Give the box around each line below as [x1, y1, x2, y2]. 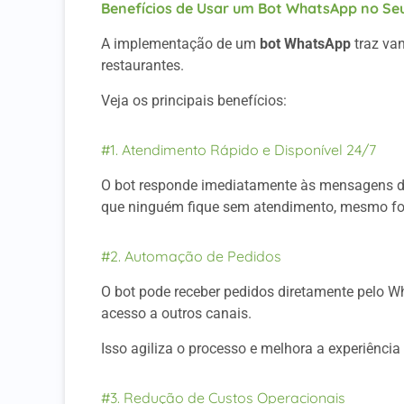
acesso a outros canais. [101, 305, 252, 323]
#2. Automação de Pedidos [101, 247, 281, 266]
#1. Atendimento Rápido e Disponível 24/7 [101, 141, 376, 160]
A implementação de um [101, 35, 260, 53]
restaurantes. [101, 57, 188, 75]
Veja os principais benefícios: [101, 91, 287, 109]
